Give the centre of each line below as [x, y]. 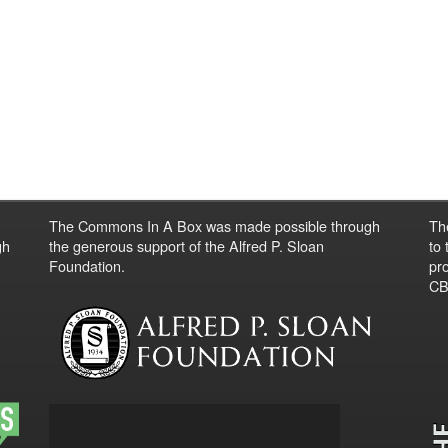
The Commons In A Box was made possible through [214, 225]
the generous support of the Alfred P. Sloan [186, 245]
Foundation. [86, 265]
